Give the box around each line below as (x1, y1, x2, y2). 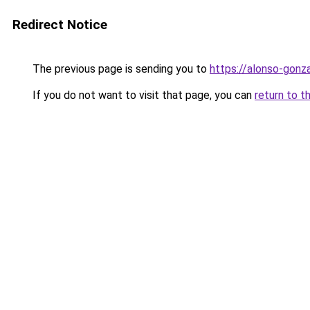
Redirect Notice (12, 17, 107, 33)
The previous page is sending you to (30, 62, 210, 75)
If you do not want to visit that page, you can (30, 89, 255, 102)
